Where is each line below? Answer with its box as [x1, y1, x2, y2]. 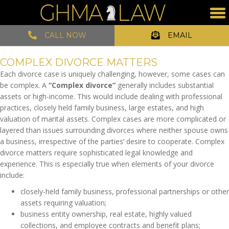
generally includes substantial [118, 80, 214, 90]
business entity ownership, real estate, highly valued [20, 209, 192, 219]
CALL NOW [44, 31, 86, 40]
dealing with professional [140, 91, 222, 102]
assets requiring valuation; [20, 198, 106, 208]
